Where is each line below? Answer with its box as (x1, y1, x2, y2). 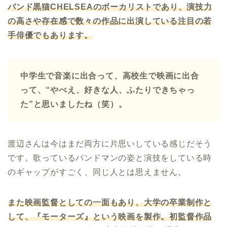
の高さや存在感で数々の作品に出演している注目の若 (8, 16, 212, 25)
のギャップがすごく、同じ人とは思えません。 (8, 167, 186, 176)
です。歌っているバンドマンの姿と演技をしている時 (8, 153, 212, 162)
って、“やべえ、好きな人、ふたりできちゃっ (20, 85, 195, 94)
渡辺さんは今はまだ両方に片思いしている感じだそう (8, 139, 212, 148)
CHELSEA (50, 2, 93, 11)
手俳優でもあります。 (8, 30, 93, 40)
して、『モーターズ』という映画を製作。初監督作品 (8, 212, 212, 221)
